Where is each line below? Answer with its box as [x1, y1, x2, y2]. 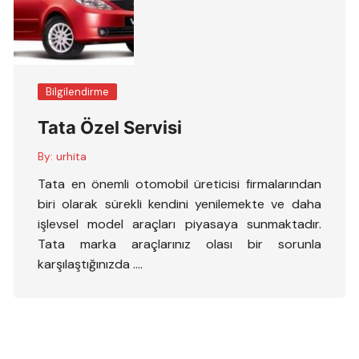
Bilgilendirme [46, 85, 110, 99]
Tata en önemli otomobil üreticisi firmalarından [38, 175, 321, 192]
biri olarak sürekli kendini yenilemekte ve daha [38, 196, 321, 212]
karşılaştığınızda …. [38, 256, 143, 272]
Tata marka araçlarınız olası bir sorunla [38, 236, 321, 252]
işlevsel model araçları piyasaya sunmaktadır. [38, 216, 321, 232]
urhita [56, 149, 87, 163]
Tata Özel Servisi [38, 117, 183, 138]
